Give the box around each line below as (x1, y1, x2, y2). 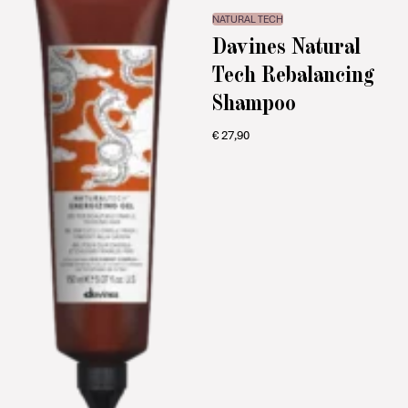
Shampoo (211, 87, 296, 115)
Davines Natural (211, 31, 361, 58)
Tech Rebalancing (211, 59, 374, 87)
